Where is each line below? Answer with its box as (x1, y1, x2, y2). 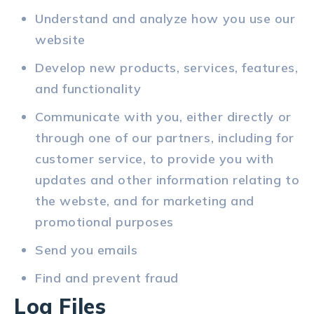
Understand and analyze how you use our (35, 11, 296, 27)
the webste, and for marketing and (35, 193, 254, 210)
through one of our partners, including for (35, 130, 294, 146)
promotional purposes (35, 214, 174, 231)
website (35, 32, 86, 48)
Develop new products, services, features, (35, 60, 299, 76)
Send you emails (35, 242, 138, 259)
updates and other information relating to (35, 172, 300, 189)
